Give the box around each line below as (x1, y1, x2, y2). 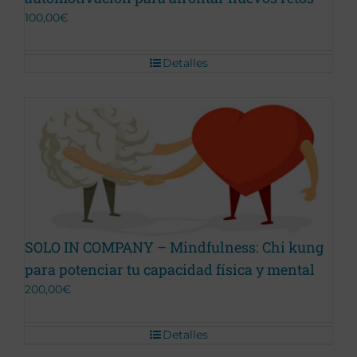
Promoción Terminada (39, 164, 148, 177)
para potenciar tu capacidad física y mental (25, 259, 315, 279)
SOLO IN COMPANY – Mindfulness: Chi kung (25, 237, 324, 257)
